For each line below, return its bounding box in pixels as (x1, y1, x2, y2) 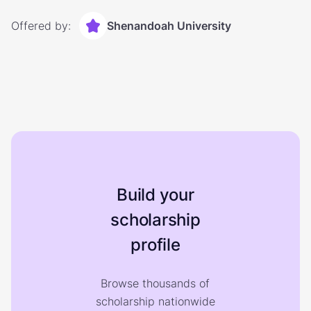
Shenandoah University (107, 19, 231, 33)
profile (131, 235, 180, 255)
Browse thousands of (101, 276, 210, 290)
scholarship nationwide (95, 294, 215, 308)
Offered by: (11, 19, 71, 33)
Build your (117, 185, 194, 205)
